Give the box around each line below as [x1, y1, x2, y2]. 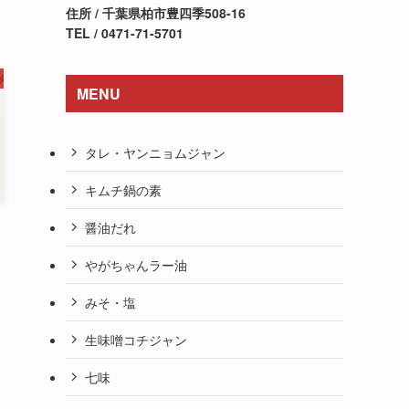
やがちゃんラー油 [85, 255, 187, 274]
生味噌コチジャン [85, 330, 187, 349]
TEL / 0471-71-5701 [66, 24, 184, 42]
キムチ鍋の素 [85, 180, 162, 199]
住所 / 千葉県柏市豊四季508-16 [66, 4, 246, 22]
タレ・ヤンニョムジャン [85, 142, 225, 162]
